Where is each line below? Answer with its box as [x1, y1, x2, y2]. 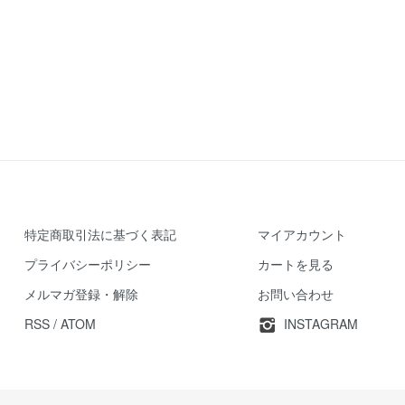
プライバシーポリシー [24, 255, 152, 273]
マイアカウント [258, 225, 347, 243]
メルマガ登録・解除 [24, 285, 139, 303]
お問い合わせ [258, 285, 334, 303]
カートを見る [258, 255, 334, 273]
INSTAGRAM [284, 315, 358, 333]
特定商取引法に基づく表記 [24, 225, 177, 243]
